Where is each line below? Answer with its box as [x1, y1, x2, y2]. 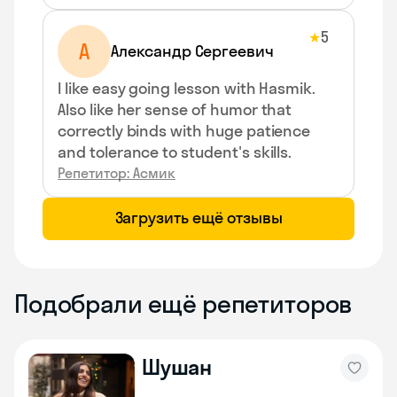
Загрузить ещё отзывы [114, 207, 283, 228]
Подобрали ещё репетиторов [14, 288, 354, 319]
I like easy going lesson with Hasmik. [58, 78, 316, 98]
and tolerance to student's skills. [58, 142, 292, 162]
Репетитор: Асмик [58, 164, 175, 182]
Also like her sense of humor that [58, 99, 292, 120]
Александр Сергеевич [111, 41, 275, 61]
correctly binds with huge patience [58, 121, 311, 141]
